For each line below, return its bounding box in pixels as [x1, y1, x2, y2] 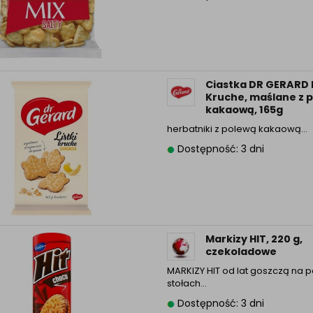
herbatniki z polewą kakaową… [166, 122, 307, 136]
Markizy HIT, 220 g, [205, 232, 303, 246]
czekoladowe [205, 245, 277, 259]
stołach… [166, 277, 207, 290]
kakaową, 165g [205, 103, 283, 117]
